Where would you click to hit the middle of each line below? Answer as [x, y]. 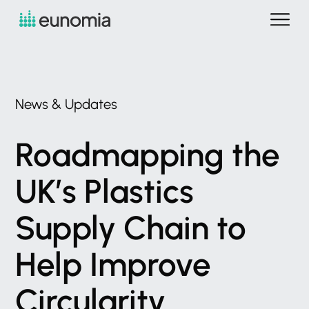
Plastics [139, 191]
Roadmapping [120, 155]
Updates [91, 104]
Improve [151, 265]
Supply [66, 228]
